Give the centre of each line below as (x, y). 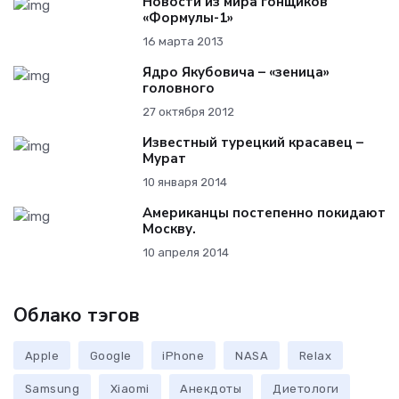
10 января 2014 (184, 183)
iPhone (183, 355)
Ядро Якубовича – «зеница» (236, 73)
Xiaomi (130, 388)
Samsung (52, 388)
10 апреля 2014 (185, 253)
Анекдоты (211, 388)
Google (110, 355)
